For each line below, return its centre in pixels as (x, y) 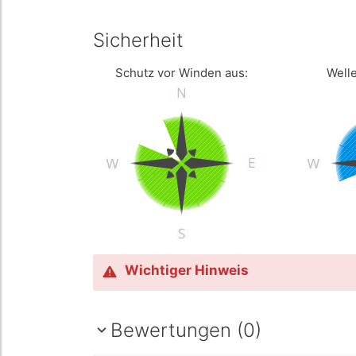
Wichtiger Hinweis (187, 270)
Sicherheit (138, 40)
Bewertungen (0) (186, 330)
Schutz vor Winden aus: (182, 73)
